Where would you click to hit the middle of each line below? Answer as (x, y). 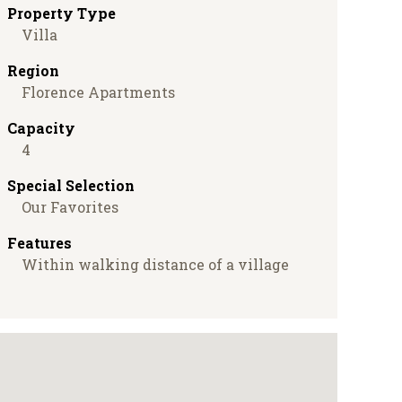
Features (39, 243)
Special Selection (71, 186)
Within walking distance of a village (155, 265)
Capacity (41, 128)
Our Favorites (70, 207)
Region (33, 71)
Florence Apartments (98, 92)
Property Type (61, 13)
